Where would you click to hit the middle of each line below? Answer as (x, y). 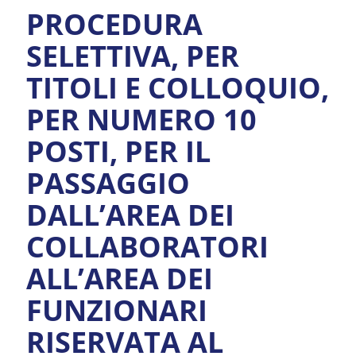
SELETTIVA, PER (133, 56)
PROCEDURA (114, 24)
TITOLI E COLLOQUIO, (178, 87)
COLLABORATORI (147, 246)
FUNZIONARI (117, 310)
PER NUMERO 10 (141, 119)
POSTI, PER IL (118, 151)
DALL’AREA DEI (130, 215)
